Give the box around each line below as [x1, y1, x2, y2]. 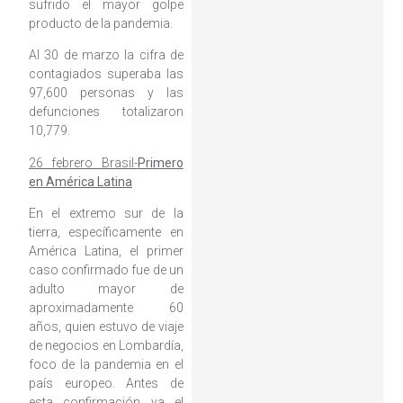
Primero [137, 155, 184, 170]
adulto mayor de [28, 282, 184, 297]
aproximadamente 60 [28, 300, 184, 316]
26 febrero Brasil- [28, 155, 138, 170]
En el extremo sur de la [28, 206, 184, 221]
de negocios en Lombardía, [28, 338, 184, 354]
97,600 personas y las [28, 85, 184, 101]
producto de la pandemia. [28, 15, 173, 31]
